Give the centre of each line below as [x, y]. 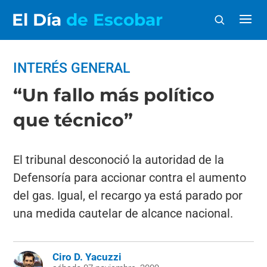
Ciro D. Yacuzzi [87, 257]
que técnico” [73, 120]
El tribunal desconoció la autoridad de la [119, 160]
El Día [39, 20]
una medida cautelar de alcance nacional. [123, 213]
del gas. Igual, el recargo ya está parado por [128, 195]
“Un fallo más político [114, 95]
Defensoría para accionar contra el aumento [130, 178]
